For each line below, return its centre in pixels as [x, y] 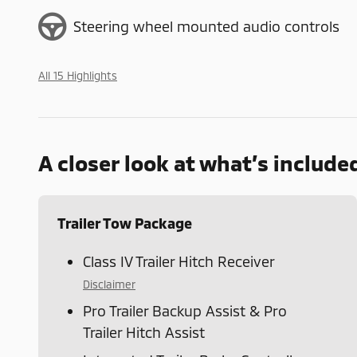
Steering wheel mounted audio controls [206, 26]
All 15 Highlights [78, 75]
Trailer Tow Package [125, 223]
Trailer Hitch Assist [144, 332]
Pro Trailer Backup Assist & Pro [185, 310]
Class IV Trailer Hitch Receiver [179, 261]
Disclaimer [109, 284]
